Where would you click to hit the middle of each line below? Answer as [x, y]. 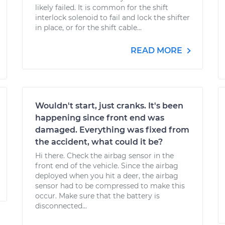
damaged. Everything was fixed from [112, 130]
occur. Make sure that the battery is [97, 196]
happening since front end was [100, 118]
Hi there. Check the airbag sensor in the [104, 156]
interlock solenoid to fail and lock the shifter [113, 18]
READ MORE [157, 50]
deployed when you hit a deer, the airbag [107, 176]
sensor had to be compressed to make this [110, 186]
